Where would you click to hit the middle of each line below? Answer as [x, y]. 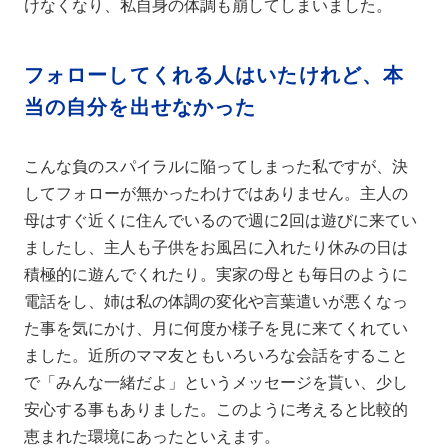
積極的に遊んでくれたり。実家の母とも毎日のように [216, 274]
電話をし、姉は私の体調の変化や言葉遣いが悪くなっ [216, 301]
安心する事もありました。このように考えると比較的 [216, 409]
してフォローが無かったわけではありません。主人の [216, 193]
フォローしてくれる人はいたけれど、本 [214, 74]
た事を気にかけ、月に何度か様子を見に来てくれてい [216, 328]
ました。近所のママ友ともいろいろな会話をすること [216, 355]
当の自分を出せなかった [140, 106]
